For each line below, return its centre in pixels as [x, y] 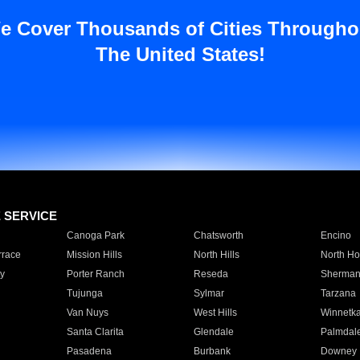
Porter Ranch [95, 274]
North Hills [216, 255]
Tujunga [84, 293]
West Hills [215, 313]
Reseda [211, 274]
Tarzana [338, 293]
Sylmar [209, 293]
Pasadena [89, 351]
